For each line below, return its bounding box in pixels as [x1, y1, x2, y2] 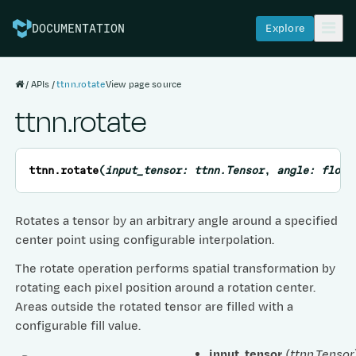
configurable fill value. [15, 317, 141, 335]
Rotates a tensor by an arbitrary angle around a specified [15, 212, 339, 230]
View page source [105, 77, 182, 91]
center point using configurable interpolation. [15, 231, 275, 249]
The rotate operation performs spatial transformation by [15, 260, 336, 277]
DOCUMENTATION [32, 21, 125, 35]
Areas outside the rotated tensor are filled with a [15, 298, 294, 315]
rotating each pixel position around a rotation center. [15, 279, 316, 296]
